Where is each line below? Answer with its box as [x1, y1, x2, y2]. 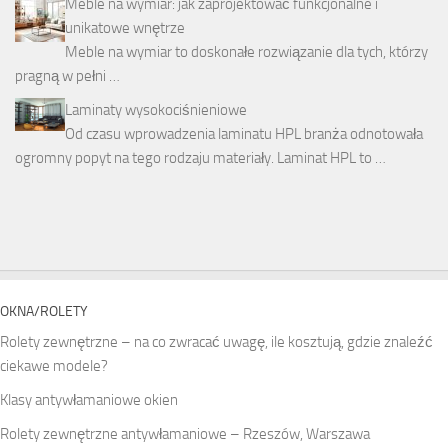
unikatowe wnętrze [65, 19, 185, 38]
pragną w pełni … [15, 67, 120, 86]
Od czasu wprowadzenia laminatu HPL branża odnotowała [65, 125, 423, 144]
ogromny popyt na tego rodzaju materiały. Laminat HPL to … [15, 149, 386, 168]
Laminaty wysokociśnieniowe [65, 101, 247, 120]
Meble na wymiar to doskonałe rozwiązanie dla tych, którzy [65, 43, 428, 62]
